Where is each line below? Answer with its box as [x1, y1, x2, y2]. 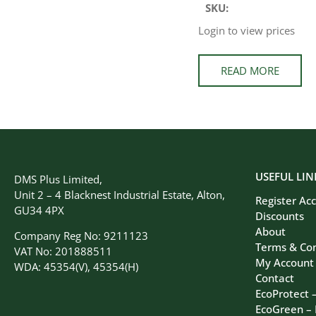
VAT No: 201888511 [14, 243, 112, 258]
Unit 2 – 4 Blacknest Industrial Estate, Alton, [14, 187, 225, 202]
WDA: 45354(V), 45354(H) [14, 259, 138, 274]
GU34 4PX [14, 202, 64, 217]
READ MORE [220, 63, 279, 78]
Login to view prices [197, 23, 295, 37]
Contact [255, 270, 294, 285]
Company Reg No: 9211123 [14, 228, 148, 243]
